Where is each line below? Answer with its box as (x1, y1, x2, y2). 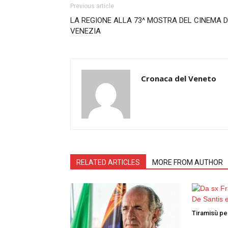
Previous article (70, 2, 114, 10)
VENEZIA (70, 26, 101, 36)
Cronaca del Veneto (141, 73, 216, 83)
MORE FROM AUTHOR (152, 158, 223, 166)
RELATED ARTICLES (76, 158, 140, 166)
